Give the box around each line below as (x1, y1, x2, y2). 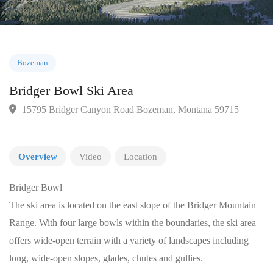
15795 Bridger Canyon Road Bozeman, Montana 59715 (21, 136, 260, 148)
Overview (18, 151, 57, 161)
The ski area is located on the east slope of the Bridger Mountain (9, 199, 256, 210)
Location (124, 151, 157, 161)
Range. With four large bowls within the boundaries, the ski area (9, 217, 256, 228)
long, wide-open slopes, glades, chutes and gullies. (9, 252, 203, 263)
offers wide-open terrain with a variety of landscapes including (9, 235, 249, 246)
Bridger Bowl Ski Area (10, 113, 146, 130)
